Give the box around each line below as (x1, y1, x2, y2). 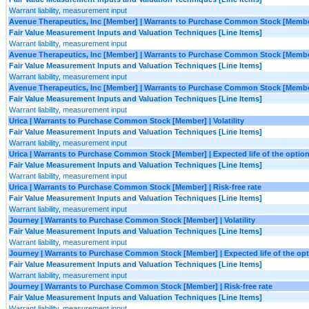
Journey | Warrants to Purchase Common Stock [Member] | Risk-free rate (9, 281, 272, 290)
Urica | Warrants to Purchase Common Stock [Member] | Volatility (9, 116, 244, 125)
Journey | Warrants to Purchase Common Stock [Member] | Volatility (9, 215, 255, 224)
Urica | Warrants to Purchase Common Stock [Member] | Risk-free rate (9, 182, 261, 191)
